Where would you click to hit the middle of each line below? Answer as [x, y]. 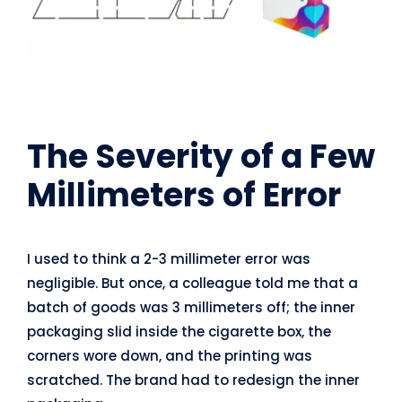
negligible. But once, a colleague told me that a [192, 284]
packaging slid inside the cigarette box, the [179, 332]
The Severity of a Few [201, 157]
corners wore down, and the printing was [169, 356]
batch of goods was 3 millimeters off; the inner [191, 308]
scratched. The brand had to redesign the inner [193, 380]
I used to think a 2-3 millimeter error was [168, 259]
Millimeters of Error [184, 196]
